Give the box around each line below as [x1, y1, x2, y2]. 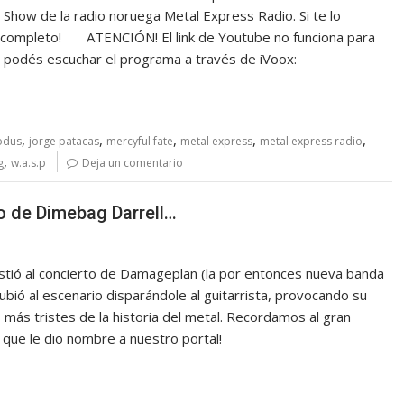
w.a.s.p [11, 155, 46, 171]
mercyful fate [106, 133, 173, 150]
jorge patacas [29, 133, 99, 150]
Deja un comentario [82, 155, 183, 171]
